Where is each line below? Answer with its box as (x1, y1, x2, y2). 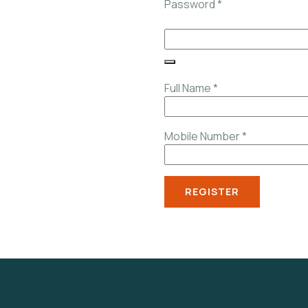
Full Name (164, 80, 213, 96)
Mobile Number (164, 129, 242, 144)
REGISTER (185, 185, 239, 198)
